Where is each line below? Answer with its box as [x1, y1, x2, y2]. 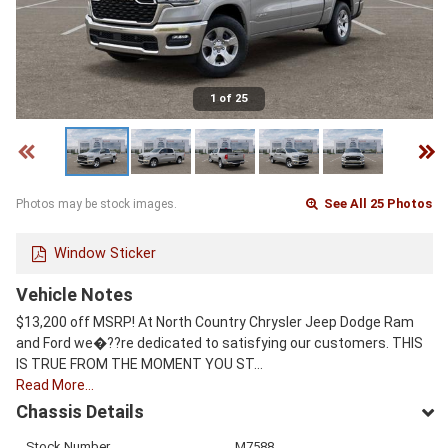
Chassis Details [16, 400, 144, 422]
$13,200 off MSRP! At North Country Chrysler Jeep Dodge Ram [16, 313, 414, 330]
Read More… [16, 376, 94, 393]
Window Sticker [54, 244, 156, 262]
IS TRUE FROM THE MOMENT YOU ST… [16, 355, 263, 372]
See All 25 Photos [321, 196, 433, 212]
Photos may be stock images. [16, 197, 177, 212]
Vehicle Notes [16, 283, 133, 305]
